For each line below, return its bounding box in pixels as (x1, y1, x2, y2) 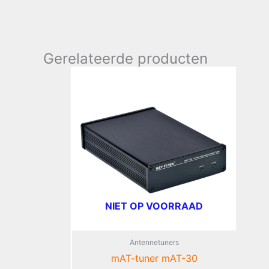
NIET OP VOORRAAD (105, 200, 203, 213)
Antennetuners (129, 238, 179, 247)
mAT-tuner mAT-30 (110, 252, 198, 265)
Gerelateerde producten (43, 49, 208, 67)
